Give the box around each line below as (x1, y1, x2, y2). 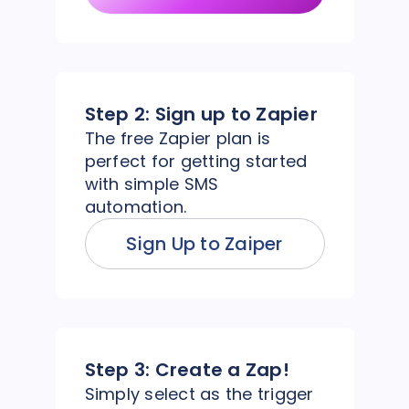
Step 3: (84, 356, 155, 383)
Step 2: (84, 100, 155, 127)
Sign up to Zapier (154, 100, 318, 127)
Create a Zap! (154, 356, 289, 383)
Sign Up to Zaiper (126, 230, 283, 257)
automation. (84, 194, 187, 218)
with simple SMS (84, 172, 219, 195)
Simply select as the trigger (84, 382, 314, 405)
